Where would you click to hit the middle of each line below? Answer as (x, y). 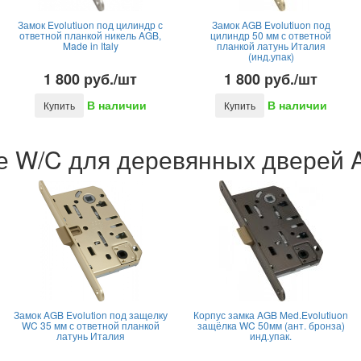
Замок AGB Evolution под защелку (90, 315)
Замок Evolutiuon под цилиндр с (90, 25)
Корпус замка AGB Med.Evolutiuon (271, 315)
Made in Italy (90, 46)
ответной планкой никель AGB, (90, 35)
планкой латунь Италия (271, 46)
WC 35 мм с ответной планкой (90, 325)
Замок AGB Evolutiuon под (271, 25)
